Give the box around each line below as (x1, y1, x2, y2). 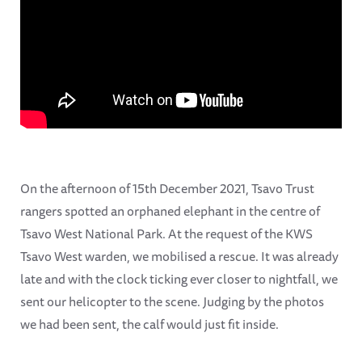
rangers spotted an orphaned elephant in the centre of (20, 200, 320, 222)
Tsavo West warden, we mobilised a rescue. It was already (20, 246, 339, 267)
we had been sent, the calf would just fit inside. (20, 314, 279, 335)
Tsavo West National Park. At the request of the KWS (20, 223, 313, 245)
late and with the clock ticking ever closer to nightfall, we (20, 268, 338, 290)
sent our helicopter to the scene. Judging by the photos (20, 291, 324, 313)
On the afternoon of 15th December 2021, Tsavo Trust (20, 178, 314, 200)
